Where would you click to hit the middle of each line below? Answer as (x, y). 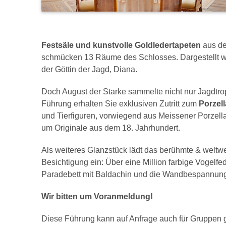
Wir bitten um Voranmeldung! (97, 196)
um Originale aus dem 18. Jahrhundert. (111, 128)
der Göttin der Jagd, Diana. (89, 69)
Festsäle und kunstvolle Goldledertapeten (122, 45)
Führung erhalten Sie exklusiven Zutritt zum (120, 104)
